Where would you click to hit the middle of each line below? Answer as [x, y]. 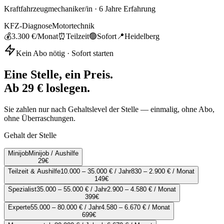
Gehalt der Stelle [30, 135]
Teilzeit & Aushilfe [34, 171]
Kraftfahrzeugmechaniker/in [48, 9]
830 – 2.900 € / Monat [163, 171]
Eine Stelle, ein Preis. [58, 75]
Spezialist [22, 189]
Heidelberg [142, 36]
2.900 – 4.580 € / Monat [141, 189]
